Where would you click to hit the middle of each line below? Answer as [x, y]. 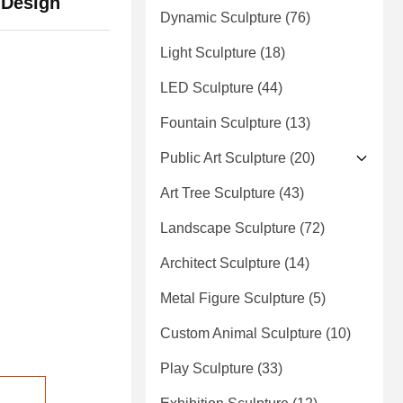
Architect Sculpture [220, 264]
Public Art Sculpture [223, 158]
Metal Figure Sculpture [233, 299]
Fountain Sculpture [221, 123]
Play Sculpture [207, 369]
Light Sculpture [208, 53]
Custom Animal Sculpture [241, 334]
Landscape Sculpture [228, 228]
